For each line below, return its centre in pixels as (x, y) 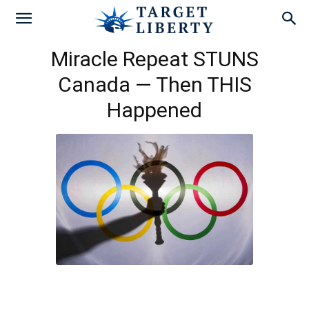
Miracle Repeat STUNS (154, 59)
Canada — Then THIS (154, 84)
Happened (154, 110)
